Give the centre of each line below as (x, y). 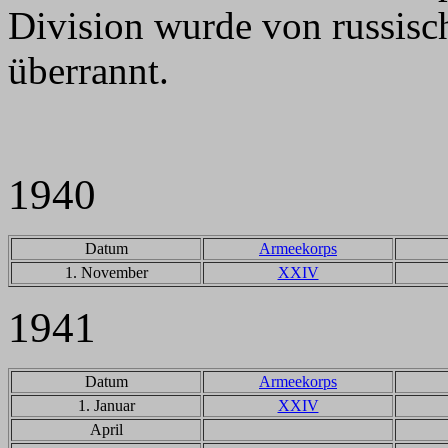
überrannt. (88, 70)
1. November (106, 272)
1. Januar (106, 405)
